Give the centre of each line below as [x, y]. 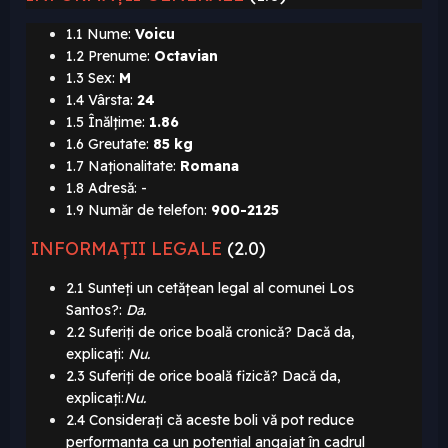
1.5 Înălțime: [105, 122]
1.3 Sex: [90, 78]
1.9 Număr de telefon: [136, 210]
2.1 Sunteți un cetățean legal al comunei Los [210, 288]
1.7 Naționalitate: [121, 166]
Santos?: [94, 310]
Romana [209, 166]
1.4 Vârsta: [99, 100]
